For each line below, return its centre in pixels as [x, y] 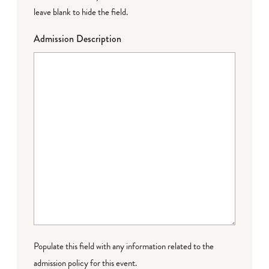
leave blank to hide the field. [81, 12]
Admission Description [77, 38]
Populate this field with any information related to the [124, 246]
